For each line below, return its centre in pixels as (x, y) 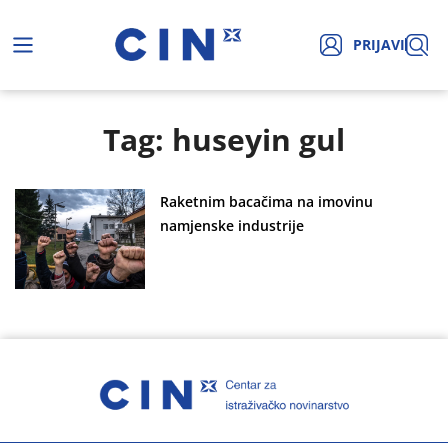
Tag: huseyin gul (224, 139)
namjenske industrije (232, 225)
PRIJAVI (378, 45)
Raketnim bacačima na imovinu (266, 201)
